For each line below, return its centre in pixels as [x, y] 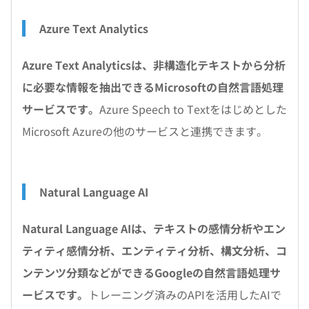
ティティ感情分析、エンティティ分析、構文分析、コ [154, 250]
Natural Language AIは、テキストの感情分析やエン [154, 228]
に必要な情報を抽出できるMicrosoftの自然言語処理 [153, 87]
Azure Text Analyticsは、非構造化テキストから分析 [154, 65]
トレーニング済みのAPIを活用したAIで [185, 295]
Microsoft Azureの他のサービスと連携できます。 [145, 131]
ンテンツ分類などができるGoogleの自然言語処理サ [151, 272]
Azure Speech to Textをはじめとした [193, 109]
